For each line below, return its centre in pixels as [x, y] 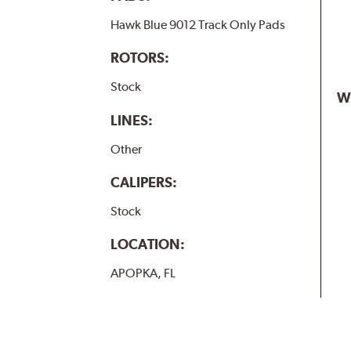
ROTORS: [139, 58]
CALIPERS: [143, 182]
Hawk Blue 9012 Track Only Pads [197, 25]
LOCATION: [147, 244]
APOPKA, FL [143, 273]
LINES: [131, 120]
